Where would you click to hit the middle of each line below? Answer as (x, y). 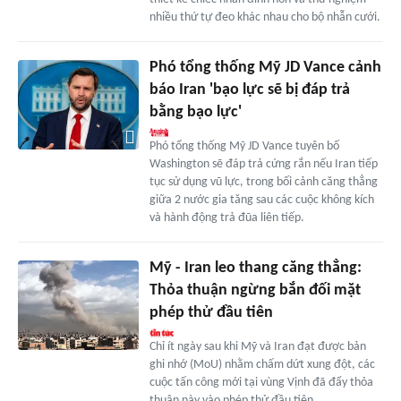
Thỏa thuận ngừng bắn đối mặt (255, 290)
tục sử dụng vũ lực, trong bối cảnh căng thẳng (263, 182)
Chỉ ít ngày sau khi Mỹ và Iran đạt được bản (257, 346)
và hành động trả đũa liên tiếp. (226, 218)
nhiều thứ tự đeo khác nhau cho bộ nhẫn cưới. (264, 17)
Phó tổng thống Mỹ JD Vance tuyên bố (244, 146)
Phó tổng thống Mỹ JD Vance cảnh (265, 67)
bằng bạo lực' (195, 112)
